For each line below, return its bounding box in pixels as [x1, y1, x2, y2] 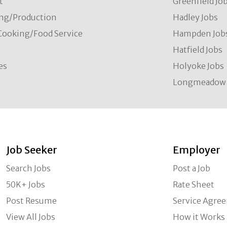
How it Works [173, 212, 225, 222]
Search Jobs [6, 163, 51, 173]
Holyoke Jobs [173, 61, 224, 71]
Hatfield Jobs [173, 45, 223, 55]
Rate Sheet [173, 179, 215, 190]
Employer [173, 143, 221, 156]
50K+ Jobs [6, 179, 45, 190]
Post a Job [173, 163, 211, 173]
